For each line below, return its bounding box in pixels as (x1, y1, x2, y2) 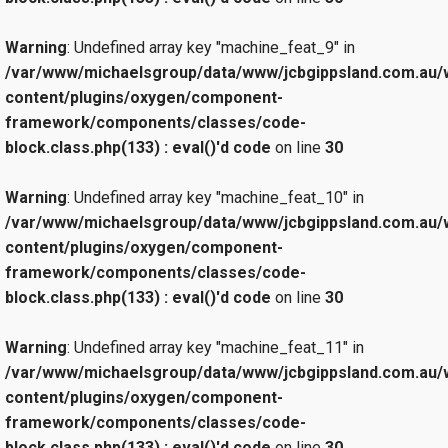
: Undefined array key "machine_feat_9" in (67, 37, 355, 57)
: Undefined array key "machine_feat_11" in (67, 337, 364, 357)
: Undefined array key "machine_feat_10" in (67, 187, 364, 207)
